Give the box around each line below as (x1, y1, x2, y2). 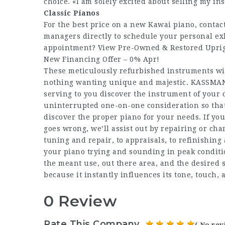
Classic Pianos (44, 9, 99, 17)
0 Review (44, 192, 117, 210)
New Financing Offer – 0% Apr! (44, 55, 160, 63)
